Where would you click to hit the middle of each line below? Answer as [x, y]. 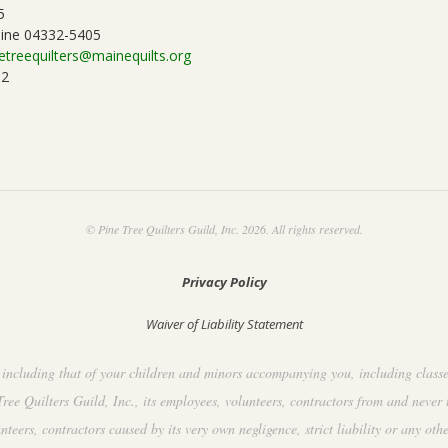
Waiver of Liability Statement [224, 324]
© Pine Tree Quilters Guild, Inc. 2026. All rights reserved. [224, 229]
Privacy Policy [224, 282]
